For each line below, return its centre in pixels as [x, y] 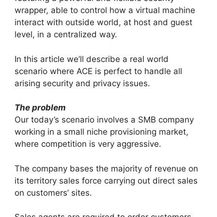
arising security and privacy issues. [82, 83]
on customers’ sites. [53, 193]
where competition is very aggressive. [88, 144]
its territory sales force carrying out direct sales [106, 180]
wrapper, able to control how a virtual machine [105, 10]
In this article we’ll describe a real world [92, 59]
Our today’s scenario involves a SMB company [104, 120]
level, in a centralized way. [66, 35]
